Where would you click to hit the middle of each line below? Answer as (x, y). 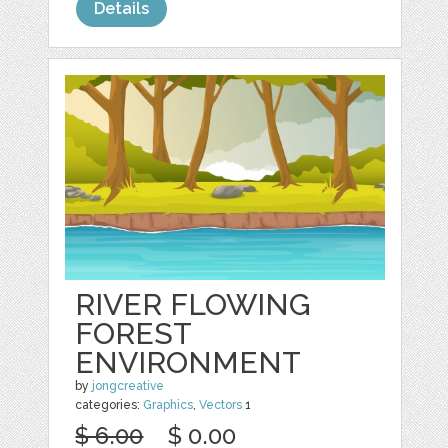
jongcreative (128, 385)
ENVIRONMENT (188, 362)
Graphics (168, 404)
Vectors (221, 404)
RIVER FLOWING (193, 304)
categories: (109, 404)
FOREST (133, 333)
